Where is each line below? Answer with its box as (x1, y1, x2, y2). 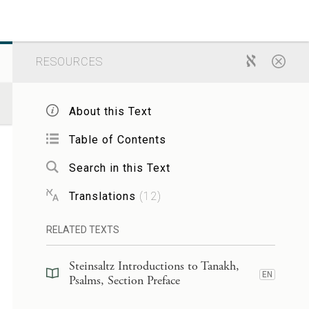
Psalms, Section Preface (68, 272, 180, 288)
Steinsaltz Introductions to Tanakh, (68, 258, 239, 274)
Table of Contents (68, 132, 166, 146)
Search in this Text (68, 161, 170, 175)
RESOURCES (35, 55, 103, 68)
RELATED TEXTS (46, 224, 119, 235)
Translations (68, 189, 136, 203)
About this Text (68, 104, 152, 118)
